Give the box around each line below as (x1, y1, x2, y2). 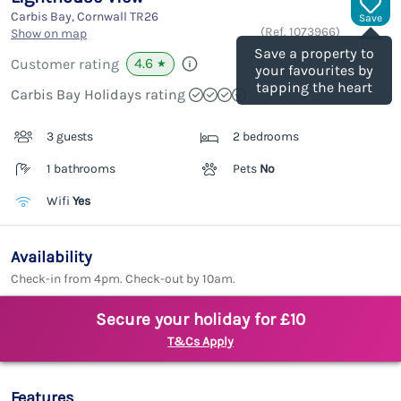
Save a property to (254, 45, 374, 63)
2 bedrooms (233, 129, 299, 145)
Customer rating (11, 55, 119, 73)
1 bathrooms (47, 161, 115, 177)
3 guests (47, 129, 94, 145)
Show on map (11, 26, 87, 42)
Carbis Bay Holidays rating (11, 86, 185, 104)
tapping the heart (256, 79, 372, 97)
